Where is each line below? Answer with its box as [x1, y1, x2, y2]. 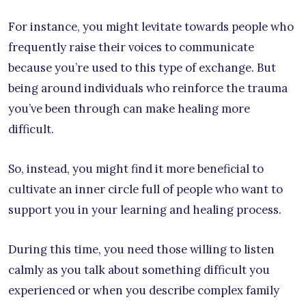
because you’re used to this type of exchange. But [8, 60, 276, 76]
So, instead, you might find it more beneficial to [8, 161, 264, 177]
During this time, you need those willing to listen [8, 242, 275, 258]
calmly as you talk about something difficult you [8, 262, 270, 278]
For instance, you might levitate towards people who [8, 19, 294, 35]
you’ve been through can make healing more [8, 101, 250, 117]
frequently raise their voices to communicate [8, 40, 254, 55]
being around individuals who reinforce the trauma [8, 81, 288, 96]
